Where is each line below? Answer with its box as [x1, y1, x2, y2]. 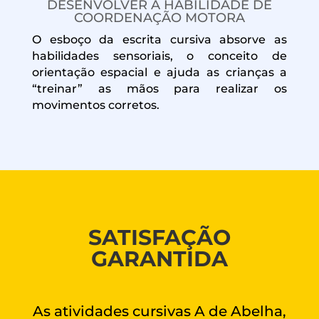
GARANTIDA [90, 245, 228, 272]
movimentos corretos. [31, 98, 159, 112]
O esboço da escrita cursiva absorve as [31, 32, 288, 46]
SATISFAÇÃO [88, 224, 231, 251]
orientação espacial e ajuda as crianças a [31, 65, 288, 79]
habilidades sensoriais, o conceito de [31, 48, 288, 63]
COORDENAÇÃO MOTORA [73, 9, 245, 26]
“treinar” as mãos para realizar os [31, 81, 288, 95]
